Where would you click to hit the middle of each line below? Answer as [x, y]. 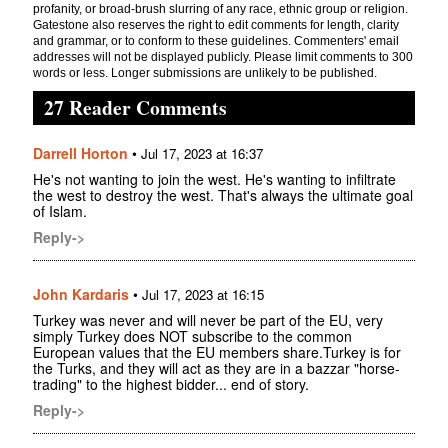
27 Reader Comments [135, 108]
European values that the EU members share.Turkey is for [217, 352]
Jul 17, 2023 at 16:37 [202, 154]
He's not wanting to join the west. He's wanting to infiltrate [214, 179]
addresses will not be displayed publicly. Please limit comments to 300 [223, 57]
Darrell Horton [80, 153]
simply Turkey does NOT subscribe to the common [192, 336]
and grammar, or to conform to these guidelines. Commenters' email [216, 41]
